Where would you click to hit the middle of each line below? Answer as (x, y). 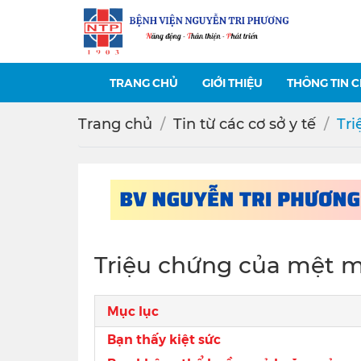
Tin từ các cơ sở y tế (245, 124)
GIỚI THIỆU (232, 82)
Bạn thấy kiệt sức (164, 338)
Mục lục (133, 310)
